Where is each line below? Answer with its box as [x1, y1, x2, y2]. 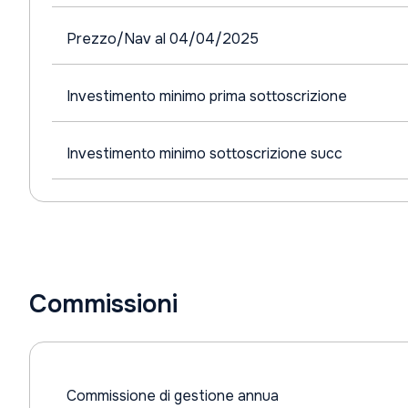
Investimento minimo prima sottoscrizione [66, 87, 347, 106]
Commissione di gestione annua [66, 386, 279, 405]
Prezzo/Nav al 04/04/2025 [66, 29, 259, 48]
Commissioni [29, 288, 178, 321]
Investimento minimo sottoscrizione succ [66, 144, 342, 163]
